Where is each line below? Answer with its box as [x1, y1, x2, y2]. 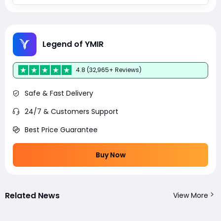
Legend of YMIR [42, 38, 104, 50]
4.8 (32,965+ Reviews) [76, 66, 142, 74]
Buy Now [95, 149, 126, 160]
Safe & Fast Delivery [25, 88, 93, 98]
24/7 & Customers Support [25, 106, 118, 116]
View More [173, 190, 208, 200]
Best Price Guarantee [25, 124, 98, 135]
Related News [5, 189, 60, 201]
